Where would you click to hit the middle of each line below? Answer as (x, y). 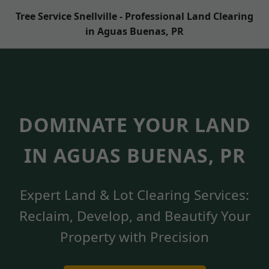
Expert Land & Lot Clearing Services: (134, 195)
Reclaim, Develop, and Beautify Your (134, 216)
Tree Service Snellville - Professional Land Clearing (134, 16)
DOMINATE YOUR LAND (134, 125)
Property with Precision (134, 237)
